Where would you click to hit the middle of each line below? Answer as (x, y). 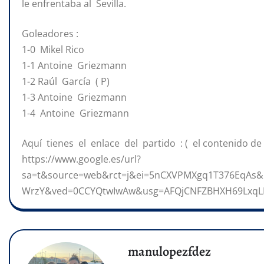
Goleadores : (50, 34)
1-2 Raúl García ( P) (66, 82)
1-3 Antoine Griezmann (74, 98)
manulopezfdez (169, 252)
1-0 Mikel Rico (53, 50)
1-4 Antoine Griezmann (75, 113)
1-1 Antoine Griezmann (74, 66)
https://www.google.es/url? (81, 159)
